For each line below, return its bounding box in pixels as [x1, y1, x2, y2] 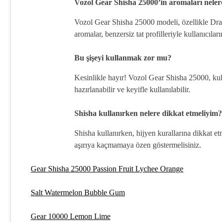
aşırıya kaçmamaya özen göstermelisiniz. [74, 141, 201, 150]
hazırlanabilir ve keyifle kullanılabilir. [74, 85, 190, 94]
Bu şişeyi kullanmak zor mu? [74, 54, 171, 62]
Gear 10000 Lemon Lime [31, 212, 111, 221]
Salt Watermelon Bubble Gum [31, 188, 125, 197]
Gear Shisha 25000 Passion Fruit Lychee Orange [31, 165, 183, 173]
